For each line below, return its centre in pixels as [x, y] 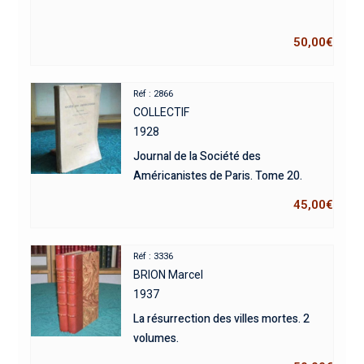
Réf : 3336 [154, 257]
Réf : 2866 [154, 94]
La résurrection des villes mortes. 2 [222, 319]
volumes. [156, 339]
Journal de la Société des [197, 157]
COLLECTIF [162, 113]
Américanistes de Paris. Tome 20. [218, 176]
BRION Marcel [169, 275]
